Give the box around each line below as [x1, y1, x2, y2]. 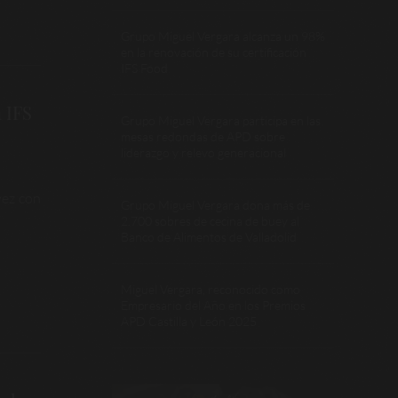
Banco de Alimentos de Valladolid [121, 229, 297, 244]
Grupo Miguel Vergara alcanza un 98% [121, 28, 325, 44]
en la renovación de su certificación [121, 44, 306, 60]
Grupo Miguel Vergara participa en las [121, 113, 321, 128]
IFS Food [121, 60, 168, 76]
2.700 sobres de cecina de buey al [121, 213, 299, 228]
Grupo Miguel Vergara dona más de [121, 197, 310, 212]
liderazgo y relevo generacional [121, 145, 286, 160]
